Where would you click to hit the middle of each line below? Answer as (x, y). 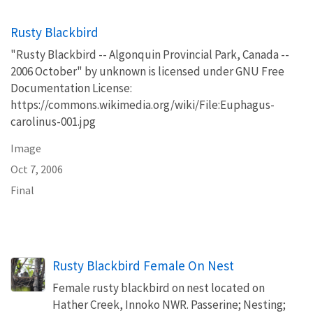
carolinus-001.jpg (53, 121)
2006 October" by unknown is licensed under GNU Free (147, 71)
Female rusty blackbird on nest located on (159, 287)
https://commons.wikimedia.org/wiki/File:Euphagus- (143, 104)
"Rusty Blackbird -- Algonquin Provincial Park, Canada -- (150, 54)
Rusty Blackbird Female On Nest (143, 265)
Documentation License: (71, 88)
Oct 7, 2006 (37, 169)
